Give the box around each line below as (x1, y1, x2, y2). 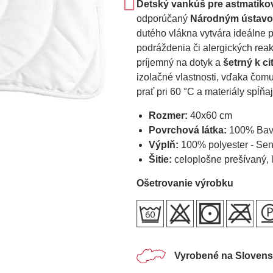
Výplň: (148, 140, 179, 150)
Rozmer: (148, 110, 190, 121)
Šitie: (148, 154, 172, 165)
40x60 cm (190, 110, 232, 121)
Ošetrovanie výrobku (136, 178, 233, 188)
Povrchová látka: (148, 125, 227, 135)
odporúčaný (136, 13, 190, 24)
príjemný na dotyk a (136, 57, 223, 68)
